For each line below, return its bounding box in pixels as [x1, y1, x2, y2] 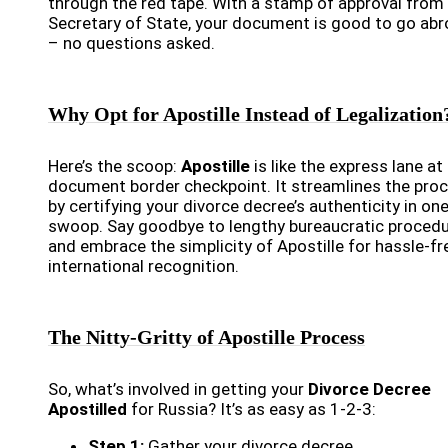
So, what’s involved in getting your [48, 379, 308, 400]
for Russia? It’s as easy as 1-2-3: [127, 399, 376, 420]
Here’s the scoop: [48, 156, 181, 177]
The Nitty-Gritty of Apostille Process [48, 326, 365, 349]
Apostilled [48, 399, 127, 420]
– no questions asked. [48, 33, 215, 54]
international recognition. [48, 256, 239, 277]
